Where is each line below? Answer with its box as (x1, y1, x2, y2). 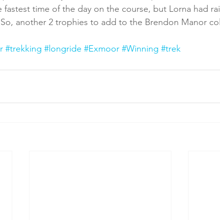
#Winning (122, 43, 159, 55)
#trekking (5, 43, 42, 55)
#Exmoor (84, 43, 119, 55)
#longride (44, 43, 82, 55)
